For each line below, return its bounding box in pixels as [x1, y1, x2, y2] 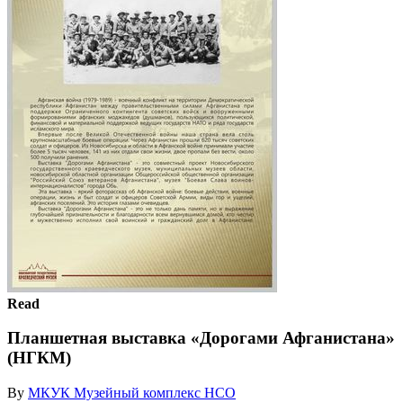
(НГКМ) [7, 348, 71, 368]
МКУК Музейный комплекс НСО [28, 384, 236, 400]
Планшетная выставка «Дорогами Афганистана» [7, 328, 395, 348]
